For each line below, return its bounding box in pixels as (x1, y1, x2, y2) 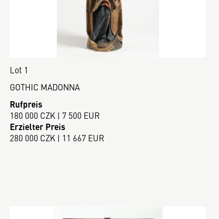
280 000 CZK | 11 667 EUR (10, 131, 104, 144)
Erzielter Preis (10, 120, 66, 132)
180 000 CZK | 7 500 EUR (10, 109, 100, 121)
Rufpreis (10, 98, 43, 110)
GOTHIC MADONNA (10, 81, 80, 93)
